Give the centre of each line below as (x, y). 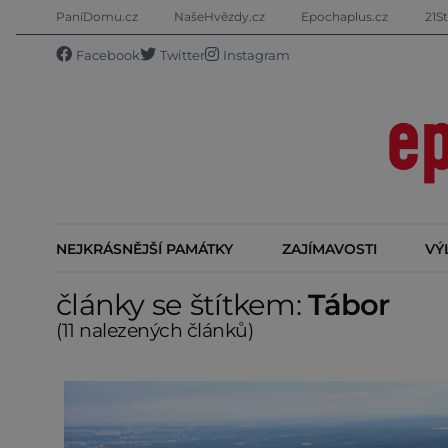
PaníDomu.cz (97, 16)
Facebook (108, 55)
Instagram (256, 55)
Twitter (182, 55)
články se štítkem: (182, 304)
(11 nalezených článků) (155, 329)
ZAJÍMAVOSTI (329, 248)
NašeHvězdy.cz (220, 16)
